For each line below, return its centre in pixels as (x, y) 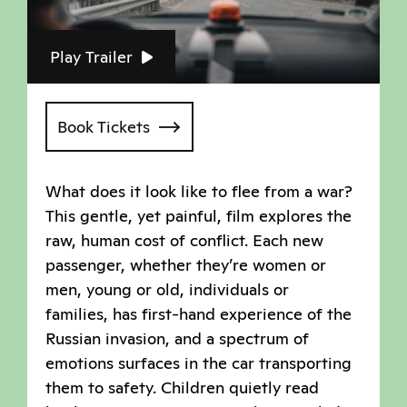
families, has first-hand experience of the (199, 314)
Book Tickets (104, 127)
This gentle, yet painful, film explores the (199, 216)
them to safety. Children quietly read (182, 388)
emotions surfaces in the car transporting (199, 363)
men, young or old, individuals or (167, 290)
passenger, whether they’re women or (186, 265)
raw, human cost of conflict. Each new (184, 241)
